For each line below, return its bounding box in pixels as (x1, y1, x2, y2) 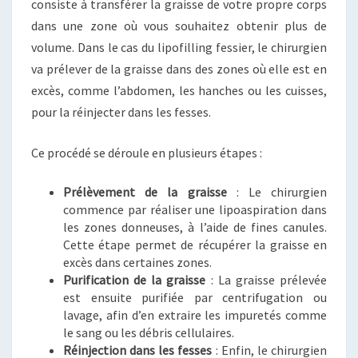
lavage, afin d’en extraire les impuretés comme (63, 306, 327, 323)
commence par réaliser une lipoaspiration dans (63, 201, 327, 217)
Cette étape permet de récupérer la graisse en (63, 236, 327, 253)
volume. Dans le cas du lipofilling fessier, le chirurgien (31, 38, 327, 55)
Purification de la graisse (63, 271, 206, 288)
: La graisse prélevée (205, 271, 328, 288)
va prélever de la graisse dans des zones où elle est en (31, 60, 327, 77)
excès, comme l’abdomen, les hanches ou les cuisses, (31, 82, 327, 98)
